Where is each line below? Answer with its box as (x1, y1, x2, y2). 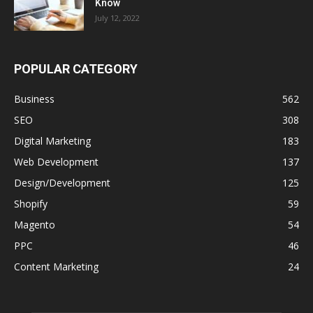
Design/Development (14, 176, 110, 189)
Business (14, 92, 54, 105)
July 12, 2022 (95, 13, 140, 23)
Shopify (14, 197, 48, 210)
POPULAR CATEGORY (14, 61, 138, 76)
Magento (14, 218, 55, 231)
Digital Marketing (14, 134, 91, 147)
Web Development (14, 155, 99, 168)
